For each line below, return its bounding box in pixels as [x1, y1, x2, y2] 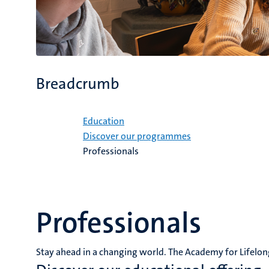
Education [83, 115, 124, 128]
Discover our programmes [83, 130, 191, 143]
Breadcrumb [36, 74, 119, 94]
